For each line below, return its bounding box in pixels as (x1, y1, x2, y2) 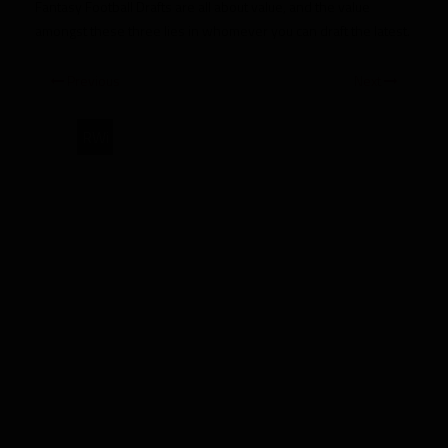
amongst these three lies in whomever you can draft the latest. (35, 20, 410, 42)
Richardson (77, 377, 151, 402)
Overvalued (77, 269, 152, 294)
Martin (77, 197, 121, 222)
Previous (64, 70, 120, 92)
